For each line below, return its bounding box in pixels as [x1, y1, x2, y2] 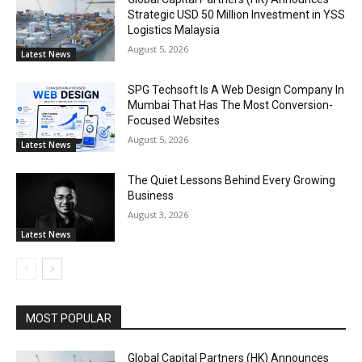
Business [128, 188, 175, 202]
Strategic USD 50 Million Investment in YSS [128, 8, 346, 22]
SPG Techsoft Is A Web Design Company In [128, 82, 345, 96]
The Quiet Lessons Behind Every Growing [128, 173, 336, 187]
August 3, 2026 [128, 208, 189, 221]
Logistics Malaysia [128, 23, 221, 37]
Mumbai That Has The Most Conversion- [128, 98, 334, 112]
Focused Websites [128, 113, 221, 127]
